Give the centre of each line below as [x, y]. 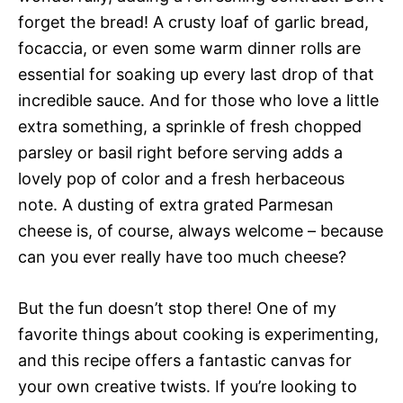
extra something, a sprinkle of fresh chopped [190, 126]
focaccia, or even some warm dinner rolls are [189, 48]
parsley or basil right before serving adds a [180, 152]
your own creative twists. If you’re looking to [188, 386]
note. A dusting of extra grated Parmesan [176, 205]
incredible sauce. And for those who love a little [198, 100]
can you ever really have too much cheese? [182, 257]
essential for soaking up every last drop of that [196, 74]
